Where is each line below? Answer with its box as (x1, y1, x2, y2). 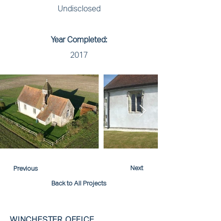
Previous (13, 165, 38, 172)
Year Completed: (51, 35, 107, 44)
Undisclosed (57, 4, 101, 13)
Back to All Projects (51, 180, 107, 187)
